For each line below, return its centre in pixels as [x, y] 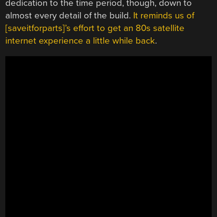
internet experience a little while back [80, 41]
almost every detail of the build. [70, 16]
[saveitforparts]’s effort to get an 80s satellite [95, 28]
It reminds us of [164, 16]
